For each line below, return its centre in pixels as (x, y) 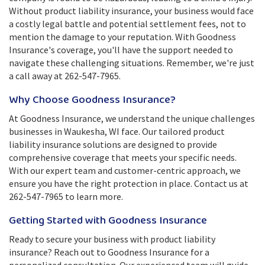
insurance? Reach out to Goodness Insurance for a (109, 252)
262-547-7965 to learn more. (66, 196)
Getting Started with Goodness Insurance (108, 221)
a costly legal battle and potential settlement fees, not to (127, 24)
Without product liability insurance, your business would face (131, 11)
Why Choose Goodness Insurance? (92, 100)
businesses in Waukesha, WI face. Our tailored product (117, 131)
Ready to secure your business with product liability (112, 239)
